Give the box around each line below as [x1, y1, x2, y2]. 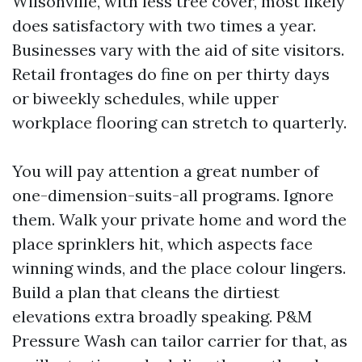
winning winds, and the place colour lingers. [12, 258, 346, 278]
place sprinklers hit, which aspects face [12, 234, 313, 254]
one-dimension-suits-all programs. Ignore [12, 185, 334, 205]
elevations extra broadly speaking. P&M [12, 306, 312, 326]
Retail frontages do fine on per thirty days [12, 64, 330, 84]
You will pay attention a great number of [12, 161, 319, 181]
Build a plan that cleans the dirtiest [12, 282, 280, 302]
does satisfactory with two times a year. [12, 15, 316, 36]
